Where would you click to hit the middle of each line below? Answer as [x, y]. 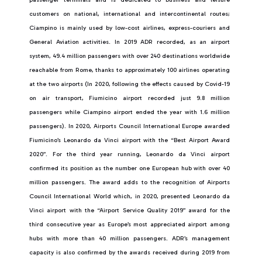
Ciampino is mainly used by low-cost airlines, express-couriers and [130, 28]
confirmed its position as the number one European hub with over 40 [130, 168]
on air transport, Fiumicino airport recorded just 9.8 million [130, 98]
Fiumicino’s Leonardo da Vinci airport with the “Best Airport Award [130, 140]
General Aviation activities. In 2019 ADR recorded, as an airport [130, 42]
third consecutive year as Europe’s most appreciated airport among [130, 224]
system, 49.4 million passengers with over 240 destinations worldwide [130, 56]
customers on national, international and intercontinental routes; [130, 14]
